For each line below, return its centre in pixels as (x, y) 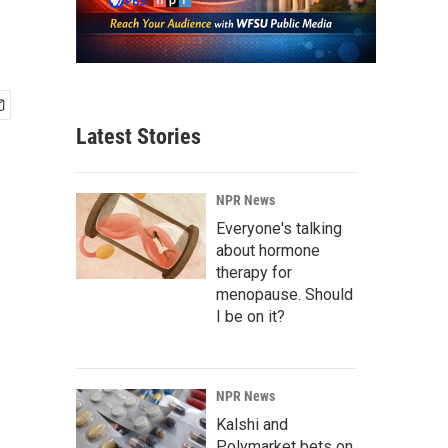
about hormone (268, 251)
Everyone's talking (279, 229)
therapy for (254, 273)
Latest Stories (138, 137)
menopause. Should (284, 295)
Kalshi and (252, 425)
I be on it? (250, 317)
